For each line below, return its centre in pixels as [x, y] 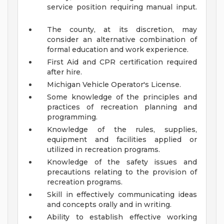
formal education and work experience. [118, 50]
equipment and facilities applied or [122, 140]
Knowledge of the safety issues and [122, 162]
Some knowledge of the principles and [122, 97]
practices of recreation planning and [122, 107]
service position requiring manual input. [122, 7]
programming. [72, 117]
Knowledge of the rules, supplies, [122, 130]
